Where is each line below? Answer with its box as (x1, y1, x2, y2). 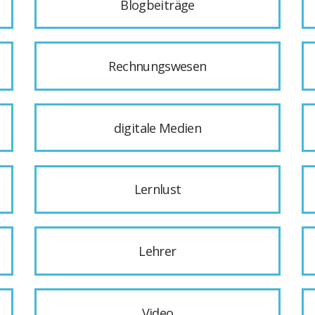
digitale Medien (113, 119, 202, 136)
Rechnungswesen (108, 58, 207, 75)
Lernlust (134, 181, 181, 198)
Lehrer (139, 242, 176, 259)
